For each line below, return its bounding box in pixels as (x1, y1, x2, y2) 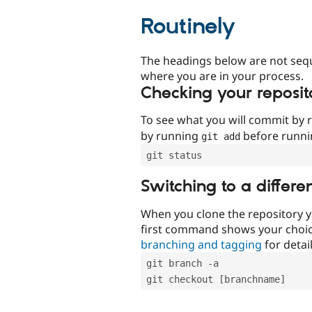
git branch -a (146, 257, 219, 269)
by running (141, 128, 201, 144)
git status (146, 150, 202, 162)
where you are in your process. (141, 68, 304, 84)
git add (201, 131, 240, 143)
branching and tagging (141, 236, 262, 252)
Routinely (141, 13, 235, 42)
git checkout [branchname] (146, 273, 286, 285)
